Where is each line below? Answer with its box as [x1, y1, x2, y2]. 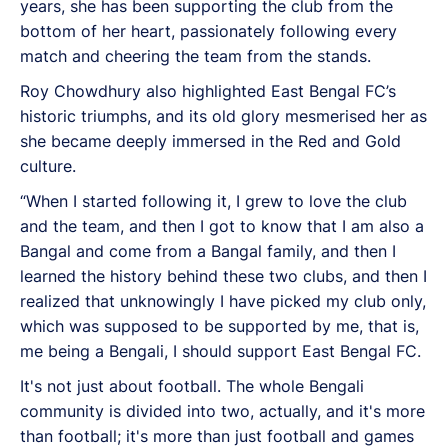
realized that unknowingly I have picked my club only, [20, 290, 426, 311]
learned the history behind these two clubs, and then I [20, 265, 427, 286]
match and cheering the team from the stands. [20, 45, 371, 66]
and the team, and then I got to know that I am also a [20, 215, 424, 236]
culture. [20, 155, 76, 176]
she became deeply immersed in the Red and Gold [20, 130, 401, 151]
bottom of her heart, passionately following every [20, 20, 397, 41]
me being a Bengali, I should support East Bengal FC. [20, 340, 421, 361]
